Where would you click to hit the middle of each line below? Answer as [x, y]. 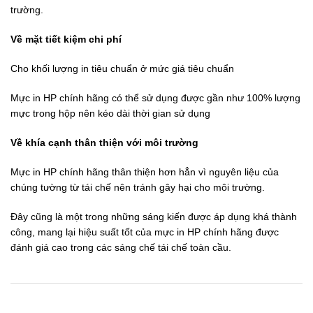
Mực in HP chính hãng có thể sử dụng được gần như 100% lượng [155, 98]
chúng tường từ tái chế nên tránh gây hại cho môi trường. [138, 187]
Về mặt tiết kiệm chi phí [66, 39]
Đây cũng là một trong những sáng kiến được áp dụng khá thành [154, 217]
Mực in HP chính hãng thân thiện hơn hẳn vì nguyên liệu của [145, 172]
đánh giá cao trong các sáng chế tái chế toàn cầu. [121, 247]
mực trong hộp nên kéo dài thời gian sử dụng [110, 113]
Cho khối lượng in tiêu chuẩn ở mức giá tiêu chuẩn [122, 68]
